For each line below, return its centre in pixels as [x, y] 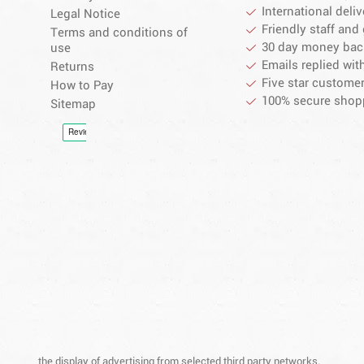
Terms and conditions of [119, 33]
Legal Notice [85, 15]
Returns [72, 67]
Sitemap [73, 105]
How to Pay [82, 86]
